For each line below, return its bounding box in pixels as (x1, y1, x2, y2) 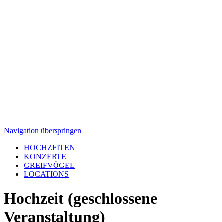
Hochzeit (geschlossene (4, 189, 157, 208)
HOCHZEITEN (24, 143, 75, 152)
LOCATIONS (24, 169, 69, 178)
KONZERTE (24, 152, 66, 161)
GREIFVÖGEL (24, 161, 75, 169)
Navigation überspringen (4, 126, 81, 135)
